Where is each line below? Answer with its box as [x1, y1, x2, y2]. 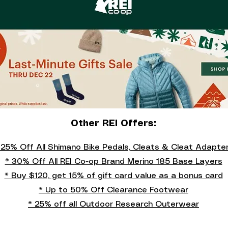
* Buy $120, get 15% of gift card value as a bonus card [4, 172, 223, 180]
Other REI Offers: [71, 119, 156, 128]
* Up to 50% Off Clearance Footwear [39, 186, 188, 194]
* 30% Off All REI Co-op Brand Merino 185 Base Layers [5, 157, 222, 165]
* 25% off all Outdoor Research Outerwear [28, 200, 199, 208]
